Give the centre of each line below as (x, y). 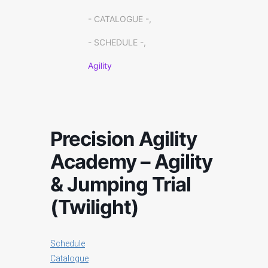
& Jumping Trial (121, 184)
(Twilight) (95, 207)
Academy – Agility (131, 162)
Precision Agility (124, 139)
